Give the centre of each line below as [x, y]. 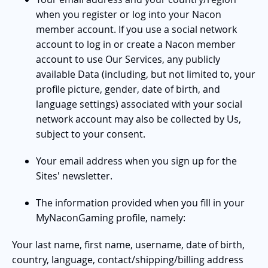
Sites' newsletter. [74, 176]
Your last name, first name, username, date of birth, [128, 244]
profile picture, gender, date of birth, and [128, 89]
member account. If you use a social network [136, 29]
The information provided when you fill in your [140, 202]
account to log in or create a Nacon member [136, 44]
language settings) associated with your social [139, 104]
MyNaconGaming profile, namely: [111, 217]
